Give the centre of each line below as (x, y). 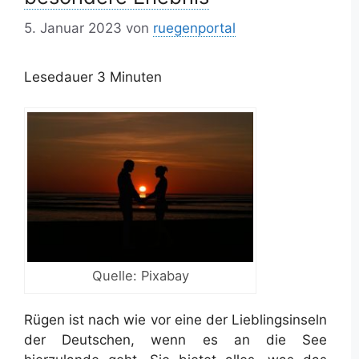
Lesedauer (58, 77)
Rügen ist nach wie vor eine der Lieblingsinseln (175, 320)
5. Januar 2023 (73, 28)
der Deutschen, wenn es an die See (175, 340)
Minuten (136, 77)
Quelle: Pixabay (140, 276)
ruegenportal (194, 28)
